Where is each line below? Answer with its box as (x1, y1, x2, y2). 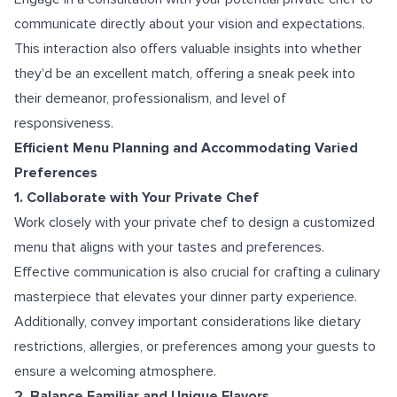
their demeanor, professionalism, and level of (14, 90, 286, 107)
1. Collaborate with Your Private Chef (14, 189, 259, 206)
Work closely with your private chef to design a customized (14, 214, 375, 231)
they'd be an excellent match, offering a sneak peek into (14, 65, 355, 82)
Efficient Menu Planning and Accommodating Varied (14, 139, 358, 157)
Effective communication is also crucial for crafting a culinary (14, 263, 380, 281)
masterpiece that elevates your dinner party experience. (14, 288, 357, 306)
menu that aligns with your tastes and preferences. (14, 238, 324, 256)
